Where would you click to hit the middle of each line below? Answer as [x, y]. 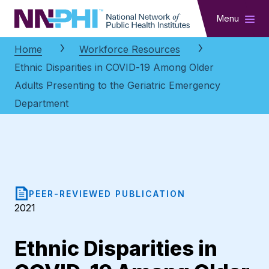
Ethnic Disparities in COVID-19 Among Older [114, 68]
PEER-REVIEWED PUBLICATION [107, 193]
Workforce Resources [130, 50]
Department [41, 104]
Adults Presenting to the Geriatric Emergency [117, 86]
